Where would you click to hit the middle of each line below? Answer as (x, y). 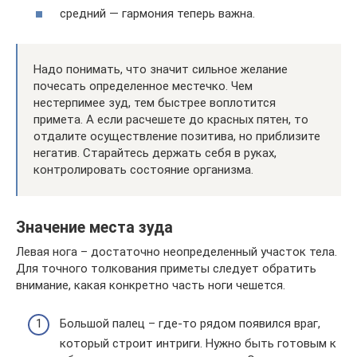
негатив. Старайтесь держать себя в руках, (155, 153)
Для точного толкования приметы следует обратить (166, 268)
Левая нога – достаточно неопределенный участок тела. (177, 251)
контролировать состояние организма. (143, 169)
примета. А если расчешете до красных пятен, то (171, 119)
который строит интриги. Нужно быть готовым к (198, 343)
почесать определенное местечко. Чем (143, 86)
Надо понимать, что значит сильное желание (161, 69)
